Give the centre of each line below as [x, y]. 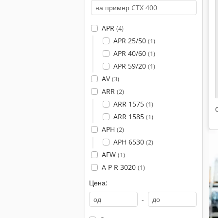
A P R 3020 [119, 167]
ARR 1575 [129, 104]
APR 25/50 [130, 41]
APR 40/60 [130, 53]
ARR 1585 [129, 117]
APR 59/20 [130, 66]
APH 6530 [129, 142]
